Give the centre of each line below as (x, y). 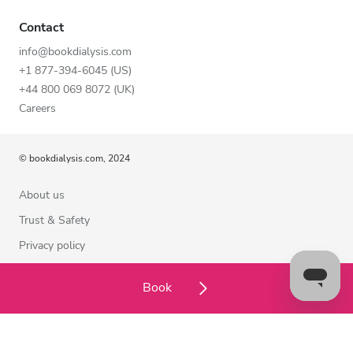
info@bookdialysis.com (75, 51)
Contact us (45, 321)
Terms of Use (52, 270)
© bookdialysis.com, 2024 (74, 158)
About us (42, 195)
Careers (37, 108)
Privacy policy (52, 245)
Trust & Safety (54, 220)
